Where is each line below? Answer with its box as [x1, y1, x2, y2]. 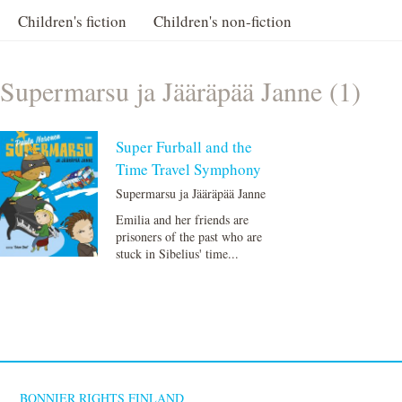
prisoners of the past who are [116, 228, 263, 245]
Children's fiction [18, 11, 127, 31]
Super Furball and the [116, 136, 253, 157]
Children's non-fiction [153, 11, 292, 31]
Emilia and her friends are [116, 211, 249, 228]
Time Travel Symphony [116, 159, 262, 179]
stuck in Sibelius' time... [116, 245, 240, 262]
